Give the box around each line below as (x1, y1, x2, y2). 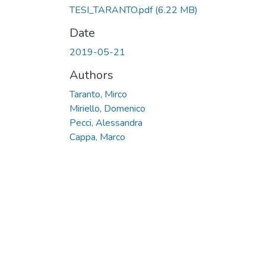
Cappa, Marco (69, 130, 125, 144)
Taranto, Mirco (69, 87, 127, 101)
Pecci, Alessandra (69, 116, 142, 129)
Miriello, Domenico (69, 102, 145, 115)
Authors (69, 66, 113, 83)
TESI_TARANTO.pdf (69, 3, 155, 17)
